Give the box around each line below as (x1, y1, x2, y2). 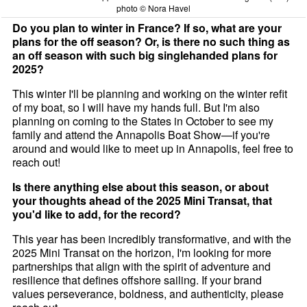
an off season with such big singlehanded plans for (12, 47, 278, 63)
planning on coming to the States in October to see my (12, 112, 274, 129)
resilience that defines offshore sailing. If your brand (12, 271, 262, 288)
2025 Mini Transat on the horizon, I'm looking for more (12, 244, 272, 260)
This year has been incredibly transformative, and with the (12, 230, 292, 247)
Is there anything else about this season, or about (12, 178, 269, 195)
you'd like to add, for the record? (12, 206, 182, 222)
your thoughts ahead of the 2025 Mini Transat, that (12, 192, 273, 208)
